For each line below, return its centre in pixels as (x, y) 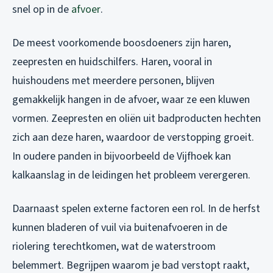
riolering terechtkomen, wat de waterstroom (114, 247)
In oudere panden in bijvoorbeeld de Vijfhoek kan (122, 157)
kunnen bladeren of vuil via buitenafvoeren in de (120, 228)
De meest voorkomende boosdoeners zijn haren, (122, 43)
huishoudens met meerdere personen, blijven (113, 81)
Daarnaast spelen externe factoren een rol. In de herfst (136, 209)
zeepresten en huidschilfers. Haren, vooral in (112, 62)
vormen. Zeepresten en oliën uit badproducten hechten (136, 119)
